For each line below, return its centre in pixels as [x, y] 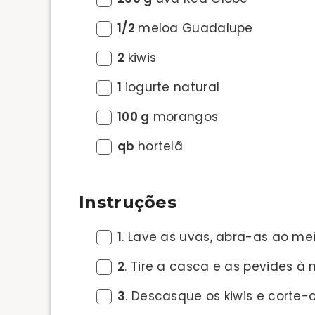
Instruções [128, 202]
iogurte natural [172, 87]
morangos [184, 117]
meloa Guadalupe [195, 28]
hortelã [160, 146]
